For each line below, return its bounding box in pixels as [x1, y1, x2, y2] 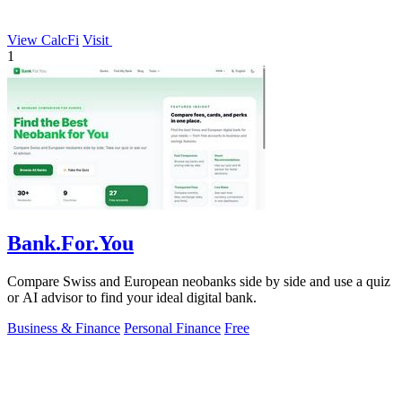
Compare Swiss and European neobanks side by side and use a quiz [7, 273, 390, 289]
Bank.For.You [7, 231, 134, 255]
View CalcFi [7, 31, 79, 48]
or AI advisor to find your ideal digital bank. [7, 289, 257, 305]
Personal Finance [124, 319, 221, 336]
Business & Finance [7, 319, 120, 336]
